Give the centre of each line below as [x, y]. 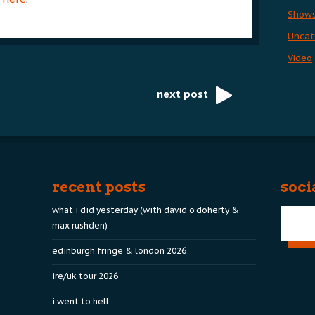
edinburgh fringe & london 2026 [120, 250]
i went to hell [81, 301]
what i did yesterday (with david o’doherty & [146, 210]
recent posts [99, 187]
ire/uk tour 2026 [85, 276]
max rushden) [80, 225]
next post [182, 94]
